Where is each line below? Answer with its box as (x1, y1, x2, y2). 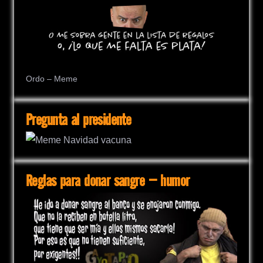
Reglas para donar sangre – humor (26, 173, 190, 191)
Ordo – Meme (26, 75, 77, 84)
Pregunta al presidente (26, 112, 131, 130)
